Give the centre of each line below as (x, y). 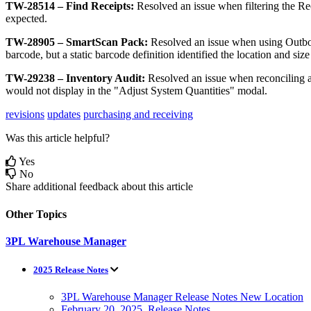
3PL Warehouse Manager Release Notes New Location (182, 297)
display (68, 91)
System (167, 91)
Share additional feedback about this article (99, 187)
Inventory (89, 78)
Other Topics (36, 214)
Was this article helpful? (58, 138)
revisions (25, 115)
